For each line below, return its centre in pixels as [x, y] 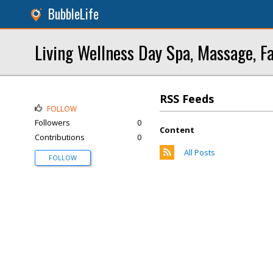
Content [177, 130]
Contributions [60, 137]
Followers [52, 122]
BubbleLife [73, 14]
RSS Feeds [187, 99]
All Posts [200, 152]
